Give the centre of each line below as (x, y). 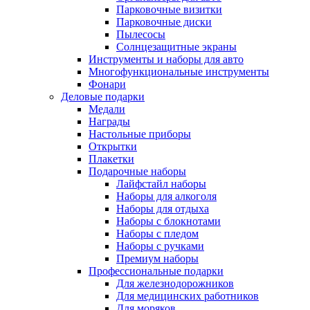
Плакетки (111, 158)
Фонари (107, 84)
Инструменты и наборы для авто (166, 59)
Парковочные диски (164, 21)
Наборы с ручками (160, 246)
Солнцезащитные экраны (176, 46)
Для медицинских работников (188, 295)
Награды (109, 121)
